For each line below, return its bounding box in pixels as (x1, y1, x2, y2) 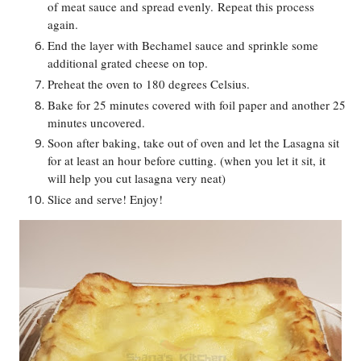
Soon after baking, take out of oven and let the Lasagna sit (47, 135, 339, 151)
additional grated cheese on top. (47, 55, 212, 72)
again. (47, 16, 82, 33)
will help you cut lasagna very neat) (47, 170, 226, 187)
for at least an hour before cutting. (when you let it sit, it (47, 152, 326, 169)
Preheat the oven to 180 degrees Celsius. (47, 75, 250, 92)
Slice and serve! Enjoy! (47, 191, 167, 208)
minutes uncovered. (47, 114, 149, 131)
